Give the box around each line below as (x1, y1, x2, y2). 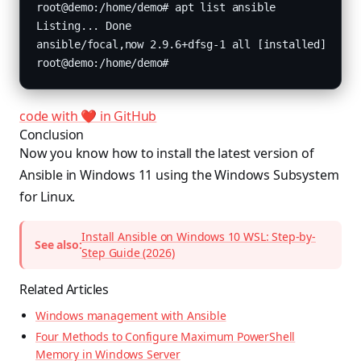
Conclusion (19, 126, 84, 143)
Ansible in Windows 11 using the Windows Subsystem (19, 166, 339, 184)
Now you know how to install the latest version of (19, 144, 314, 162)
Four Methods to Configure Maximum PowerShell (35, 329, 296, 344)
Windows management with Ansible (35, 308, 226, 323)
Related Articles (19, 280, 109, 298)
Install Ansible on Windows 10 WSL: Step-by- (81, 229, 316, 244)
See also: (35, 237, 82, 252)
